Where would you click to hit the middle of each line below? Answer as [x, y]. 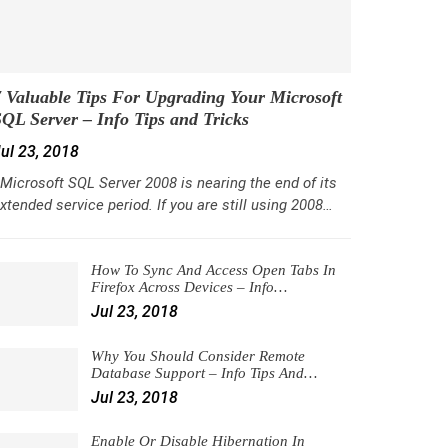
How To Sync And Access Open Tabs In [213, 270]
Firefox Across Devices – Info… [188, 287]
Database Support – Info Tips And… [203, 372]
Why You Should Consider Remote [197, 355]
